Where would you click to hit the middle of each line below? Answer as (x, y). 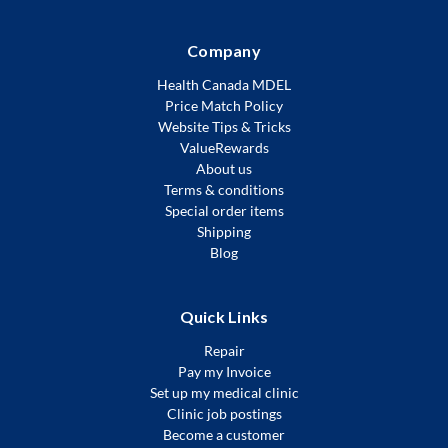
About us (224, 168)
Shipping (224, 231)
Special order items (224, 210)
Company (224, 50)
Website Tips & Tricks (224, 126)
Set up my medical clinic (224, 392)
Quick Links (224, 316)
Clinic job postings (224, 413)
